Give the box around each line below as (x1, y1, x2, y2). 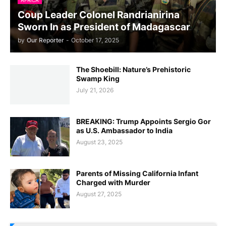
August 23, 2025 (76, 138, 123, 146)
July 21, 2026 (76, 86, 114, 94)
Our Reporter (27, 36, 64, 44)
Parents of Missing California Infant (76, 168, 198, 178)
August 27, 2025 (76, 190, 122, 198)
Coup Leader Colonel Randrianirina (18, 9, 180, 21)
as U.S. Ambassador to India (76, 126, 173, 135)
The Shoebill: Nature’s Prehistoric (76, 65, 191, 74)
